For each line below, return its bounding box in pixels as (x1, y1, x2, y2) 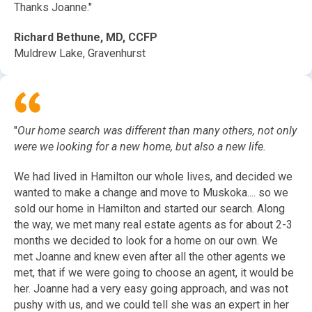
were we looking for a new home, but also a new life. (14, 140, 266, 154)
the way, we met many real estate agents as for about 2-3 (14, 218, 292, 232)
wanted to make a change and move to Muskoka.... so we (14, 186, 288, 200)
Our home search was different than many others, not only (17, 124, 297, 138)
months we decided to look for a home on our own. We (14, 234, 278, 248)
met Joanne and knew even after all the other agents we (14, 250, 286, 264)
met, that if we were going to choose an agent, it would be (14, 266, 294, 280)
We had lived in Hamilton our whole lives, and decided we (14, 170, 292, 184)
